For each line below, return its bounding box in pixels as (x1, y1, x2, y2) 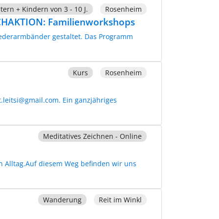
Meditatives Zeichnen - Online (43, 131, 142, 141)
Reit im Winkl (98, 195, 142, 204)
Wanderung (43, 195, 82, 204)
